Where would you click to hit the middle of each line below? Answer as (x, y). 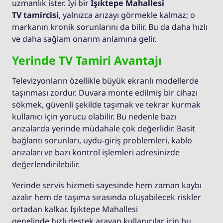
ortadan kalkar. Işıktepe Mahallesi (75, 209)
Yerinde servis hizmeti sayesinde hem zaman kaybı (107, 185)
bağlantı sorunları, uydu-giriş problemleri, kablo (102, 141)
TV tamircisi (35, 15)
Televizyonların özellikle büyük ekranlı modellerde (105, 81)
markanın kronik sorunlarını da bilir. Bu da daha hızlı (110, 27)
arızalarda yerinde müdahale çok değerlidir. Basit (104, 129)
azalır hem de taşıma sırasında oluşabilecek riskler (107, 197)
